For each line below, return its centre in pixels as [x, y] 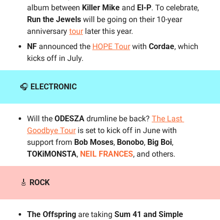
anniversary [48, 31]
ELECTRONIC [54, 87]
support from [50, 142]
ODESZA [69, 119]
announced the [66, 47]
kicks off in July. [55, 58]
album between [55, 8]
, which [186, 47]
